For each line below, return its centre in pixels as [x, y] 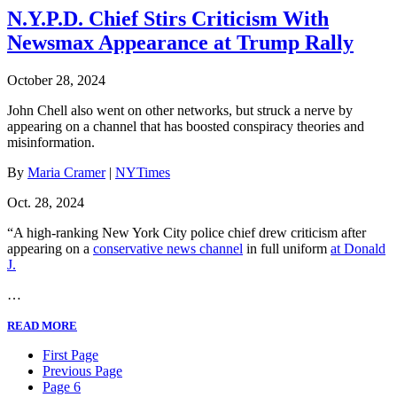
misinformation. [51, 142]
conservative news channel [168, 248]
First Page [70, 354]
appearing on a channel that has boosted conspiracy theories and [186, 126]
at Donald [358, 248]
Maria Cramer [66, 172]
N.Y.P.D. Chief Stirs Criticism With [168, 19]
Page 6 [62, 386]
